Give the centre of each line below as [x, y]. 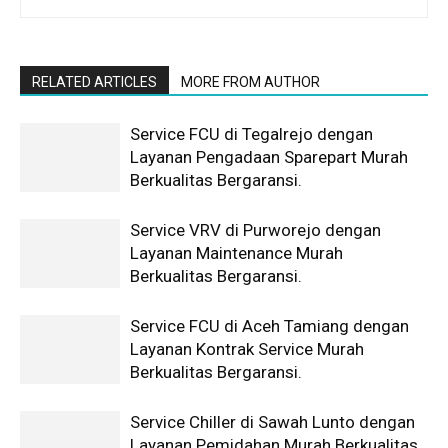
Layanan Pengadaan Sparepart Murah [269, 157]
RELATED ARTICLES [94, 82]
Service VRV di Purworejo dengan [255, 230]
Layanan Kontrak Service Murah [247, 349]
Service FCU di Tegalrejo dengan [251, 134]
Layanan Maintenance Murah [236, 253]
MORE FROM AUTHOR [250, 82]
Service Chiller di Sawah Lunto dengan [272, 422]
